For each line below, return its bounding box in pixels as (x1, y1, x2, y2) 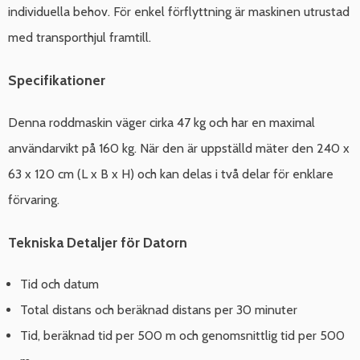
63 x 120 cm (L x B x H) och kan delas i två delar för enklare (8, 166, 333, 182)
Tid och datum (20, 276, 99, 292)
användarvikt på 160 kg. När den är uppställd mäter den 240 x (8, 140, 350, 156)
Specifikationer (8, 72, 105, 89)
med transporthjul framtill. (8, 30, 151, 46)
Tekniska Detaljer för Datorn (8, 233, 187, 251)
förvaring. (8, 191, 59, 207)
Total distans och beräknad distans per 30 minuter (20, 302, 297, 318)
